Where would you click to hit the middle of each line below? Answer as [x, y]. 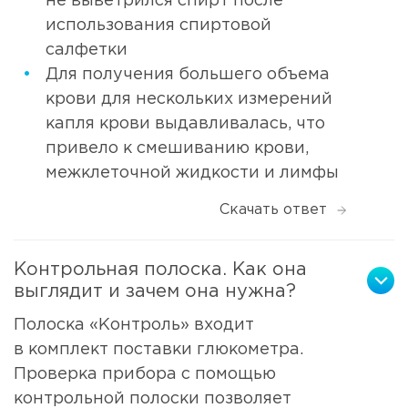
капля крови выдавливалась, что [185, 123]
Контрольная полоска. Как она [160, 269]
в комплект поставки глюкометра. [158, 349]
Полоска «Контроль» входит [134, 325]
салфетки [87, 50]
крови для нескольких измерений [189, 99]
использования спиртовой [158, 25]
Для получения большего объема [188, 74]
